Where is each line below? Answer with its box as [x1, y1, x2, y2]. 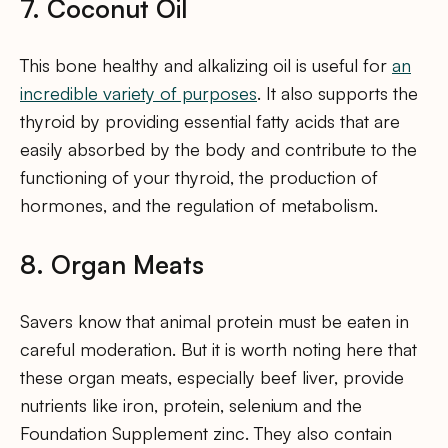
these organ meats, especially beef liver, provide [20, 365, 404, 388]
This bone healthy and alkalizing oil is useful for [20, 53, 392, 76]
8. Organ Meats [20, 247, 204, 280]
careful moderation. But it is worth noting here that [20, 337, 417, 360]
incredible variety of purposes [20, 81, 257, 104]
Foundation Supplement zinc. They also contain [20, 421, 392, 444]
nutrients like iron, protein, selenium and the [20, 393, 362, 416]
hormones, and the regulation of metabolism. [20, 193, 378, 216]
